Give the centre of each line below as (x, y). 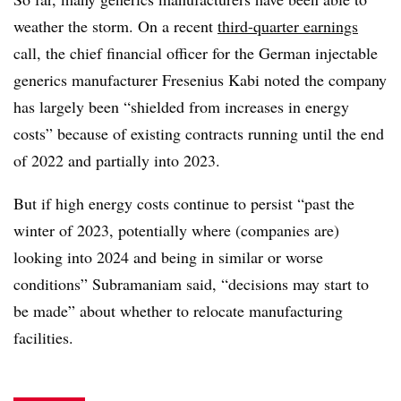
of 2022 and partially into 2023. (117, 160)
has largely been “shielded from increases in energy (181, 106)
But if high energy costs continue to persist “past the (184, 203)
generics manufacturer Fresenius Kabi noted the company (200, 79)
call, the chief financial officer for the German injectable (196, 52)
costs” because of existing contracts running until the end (199, 133)
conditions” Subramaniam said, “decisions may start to (191, 283)
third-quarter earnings (288, 26)
